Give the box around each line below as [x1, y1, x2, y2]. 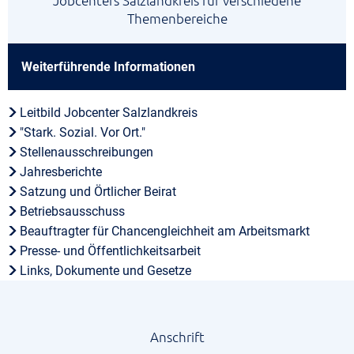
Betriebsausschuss [20, 204, 126, 219]
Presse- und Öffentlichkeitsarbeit [20, 243, 201, 258]
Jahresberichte [20, 164, 103, 179]
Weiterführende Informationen [21, 59, 195, 74]
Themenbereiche [126, 9, 228, 27]
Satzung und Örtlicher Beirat [20, 184, 177, 199]
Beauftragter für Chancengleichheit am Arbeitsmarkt [20, 224, 311, 239]
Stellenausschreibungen [20, 145, 154, 160]
